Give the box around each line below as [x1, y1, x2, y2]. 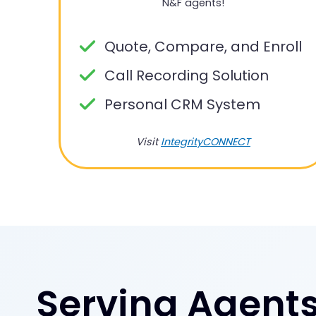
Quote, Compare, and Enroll [104, 37, 302, 57]
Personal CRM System [104, 95, 260, 115]
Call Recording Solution [104, 66, 269, 86]
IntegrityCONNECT [161, 135, 250, 150]
